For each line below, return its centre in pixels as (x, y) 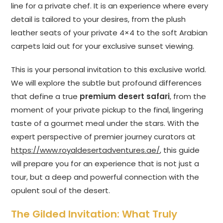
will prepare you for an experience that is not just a (105, 164)
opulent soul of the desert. (61, 191)
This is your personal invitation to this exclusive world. (109, 70)
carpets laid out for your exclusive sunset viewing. (103, 46)
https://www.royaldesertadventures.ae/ (86, 150)
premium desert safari (125, 97)
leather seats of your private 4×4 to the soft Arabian (110, 33)
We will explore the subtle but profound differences (107, 83)
